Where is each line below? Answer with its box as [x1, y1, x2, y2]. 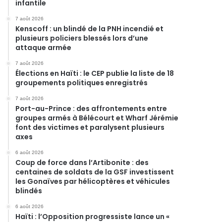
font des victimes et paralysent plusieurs [15, 122, 165, 132]
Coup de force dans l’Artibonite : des [15, 158, 149, 167]
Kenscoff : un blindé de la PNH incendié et [15, 24, 164, 34]
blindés [15, 186, 43, 196]
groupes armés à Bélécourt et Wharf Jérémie [15, 113, 179, 123]
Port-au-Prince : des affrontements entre [15, 104, 167, 113]
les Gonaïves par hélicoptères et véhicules [15, 176, 170, 186]
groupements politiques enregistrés [15, 78, 148, 88]
